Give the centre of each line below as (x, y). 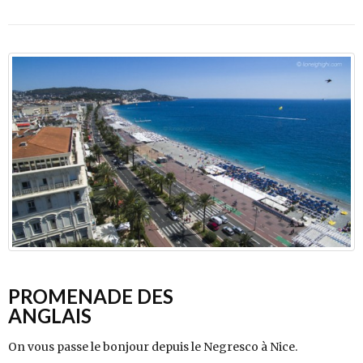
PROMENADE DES (91, 297)
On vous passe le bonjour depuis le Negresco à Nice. (153, 347)
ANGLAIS (50, 316)
